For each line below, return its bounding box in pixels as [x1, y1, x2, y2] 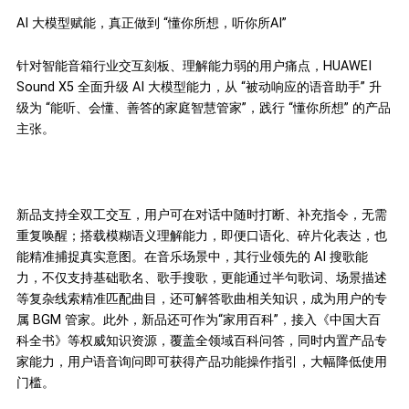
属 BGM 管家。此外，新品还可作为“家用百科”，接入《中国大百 [16, 312, 381, 327]
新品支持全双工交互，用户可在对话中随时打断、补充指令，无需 [16, 207, 387, 222]
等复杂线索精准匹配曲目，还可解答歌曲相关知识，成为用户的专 [16, 291, 387, 306]
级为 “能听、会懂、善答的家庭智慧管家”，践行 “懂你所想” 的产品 [16, 100, 391, 116]
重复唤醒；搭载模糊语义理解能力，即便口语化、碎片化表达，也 [16, 228, 387, 243]
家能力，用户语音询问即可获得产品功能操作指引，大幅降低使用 [16, 354, 387, 369]
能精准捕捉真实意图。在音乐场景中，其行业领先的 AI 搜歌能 [16, 249, 368, 264]
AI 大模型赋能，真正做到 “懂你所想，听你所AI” [16, 16, 287, 31]
